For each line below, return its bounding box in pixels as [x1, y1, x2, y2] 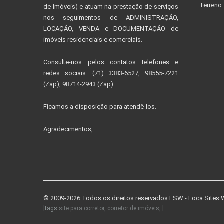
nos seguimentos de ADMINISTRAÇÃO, [43, 14, 178, 22]
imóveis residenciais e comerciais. [43, 36, 142, 44]
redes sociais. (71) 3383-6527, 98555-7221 [43, 69, 178, 77]
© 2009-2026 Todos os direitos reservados [43, 194, 169, 202]
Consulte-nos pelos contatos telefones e [43, 58, 178, 66]
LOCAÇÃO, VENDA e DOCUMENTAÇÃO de [43, 25, 178, 33]
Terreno [199, 1, 222, 9]
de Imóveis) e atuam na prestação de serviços [43, 3, 178, 11]
